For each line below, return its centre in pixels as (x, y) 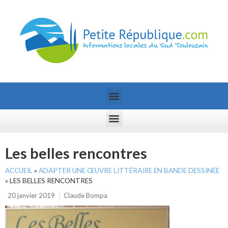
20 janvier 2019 (31, 195)
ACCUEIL (19, 170)
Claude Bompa (85, 195)
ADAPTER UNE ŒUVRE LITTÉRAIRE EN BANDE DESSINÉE (129, 170)
